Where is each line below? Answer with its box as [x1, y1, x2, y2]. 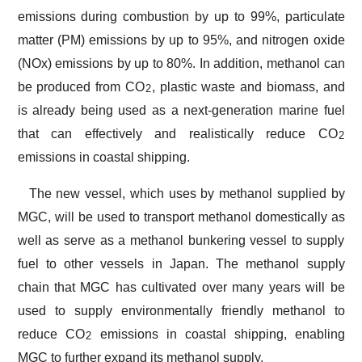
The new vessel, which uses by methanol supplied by [28, 187, 345, 200]
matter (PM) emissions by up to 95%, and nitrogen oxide [17, 33, 345, 47]
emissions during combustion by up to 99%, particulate [17, 10, 345, 23]
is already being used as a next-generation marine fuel [17, 103, 345, 117]
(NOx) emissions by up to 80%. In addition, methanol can [17, 57, 345, 70]
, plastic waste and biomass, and [151, 80, 345, 94]
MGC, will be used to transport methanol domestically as [17, 210, 345, 224]
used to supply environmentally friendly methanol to [17, 304, 345, 318]
